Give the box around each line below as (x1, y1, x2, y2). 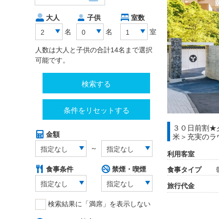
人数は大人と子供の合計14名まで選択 (35, 46, 153, 54)
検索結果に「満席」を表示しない (48, 199, 151, 208)
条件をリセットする (63, 106, 130, 114)
